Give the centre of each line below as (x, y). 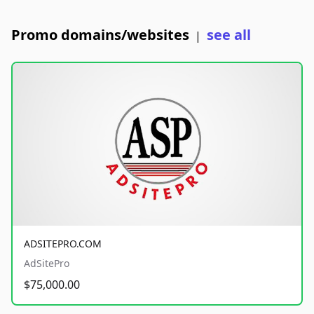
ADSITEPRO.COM (63, 243)
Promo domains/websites (100, 35)
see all (229, 35)
